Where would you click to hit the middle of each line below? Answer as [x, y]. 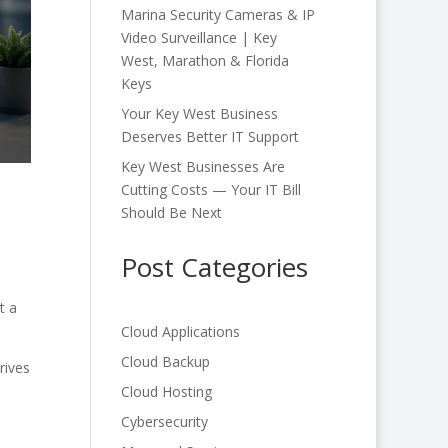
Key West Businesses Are [202, 166]
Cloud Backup [165, 361]
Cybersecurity [164, 421]
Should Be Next [171, 212]
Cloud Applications [180, 331]
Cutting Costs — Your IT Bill [210, 189]
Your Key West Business [199, 113]
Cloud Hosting [166, 391]
